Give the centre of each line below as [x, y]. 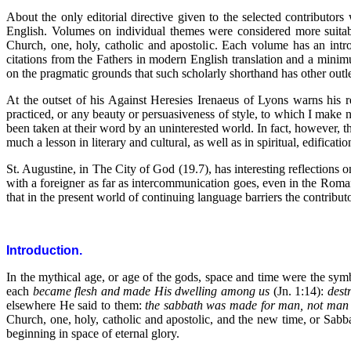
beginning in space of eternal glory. [93, 333]
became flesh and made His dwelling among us [151, 291]
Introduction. [44, 250]
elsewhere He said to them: [76, 305]
